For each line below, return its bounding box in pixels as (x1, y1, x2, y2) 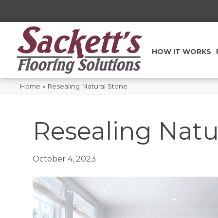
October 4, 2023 (33, 154, 96, 163)
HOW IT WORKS (151, 47, 211, 56)
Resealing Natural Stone (47, 82, 127, 90)
